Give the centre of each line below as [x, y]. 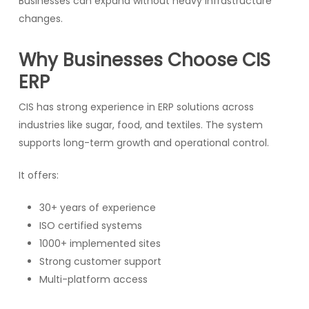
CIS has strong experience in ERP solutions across [136, 107]
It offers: [38, 175]
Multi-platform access [93, 279]
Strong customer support [100, 261]
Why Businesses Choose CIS [144, 60]
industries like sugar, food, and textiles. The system [140, 124]
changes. [40, 18]
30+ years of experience [97, 207]
